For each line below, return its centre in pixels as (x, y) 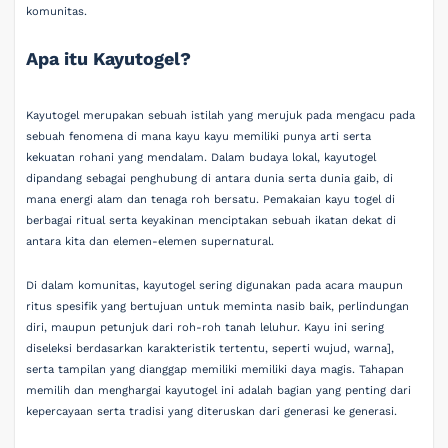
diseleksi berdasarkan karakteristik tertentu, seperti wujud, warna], (210, 348)
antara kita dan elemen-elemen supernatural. (150, 242)
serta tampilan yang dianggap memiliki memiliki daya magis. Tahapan (215, 369)
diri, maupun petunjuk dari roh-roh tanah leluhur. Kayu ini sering (205, 327)
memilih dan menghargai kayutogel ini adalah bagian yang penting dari (219, 390)
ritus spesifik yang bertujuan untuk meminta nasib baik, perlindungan (218, 306)
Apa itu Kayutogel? (109, 58)
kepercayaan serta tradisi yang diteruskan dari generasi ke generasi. (212, 411)
